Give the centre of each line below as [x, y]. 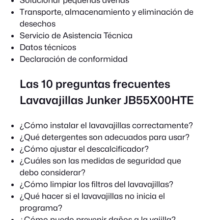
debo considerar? [53, 172]
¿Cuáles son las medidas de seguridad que [100, 160]
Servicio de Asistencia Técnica [76, 35]
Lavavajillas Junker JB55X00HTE [107, 100]
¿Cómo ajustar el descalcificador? [84, 149]
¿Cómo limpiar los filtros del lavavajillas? [96, 184]
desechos [38, 23]
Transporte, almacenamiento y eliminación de [107, 12]
